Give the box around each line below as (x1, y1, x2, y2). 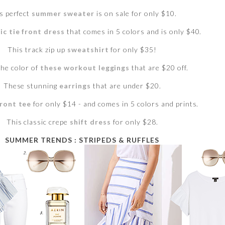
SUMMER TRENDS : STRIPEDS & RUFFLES (5, 136, 159, 145)
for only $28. (110, 118, 158, 127)
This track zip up (8, 45, 67, 54)
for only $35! (108, 45, 157, 54)
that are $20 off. (130, 63, 189, 72)
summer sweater (32, 9, 95, 18)
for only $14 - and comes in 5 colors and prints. (31, 99, 199, 108)
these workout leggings (40, 63, 130, 72)
